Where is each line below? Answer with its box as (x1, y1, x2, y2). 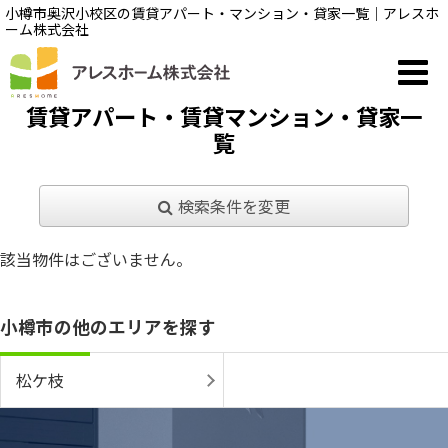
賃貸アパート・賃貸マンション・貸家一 (26, 100, 422, 133)
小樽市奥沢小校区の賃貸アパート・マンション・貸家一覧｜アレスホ (5, 3, 439, 23)
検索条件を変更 (177, 194, 290, 219)
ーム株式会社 (5, 19, 89, 39)
